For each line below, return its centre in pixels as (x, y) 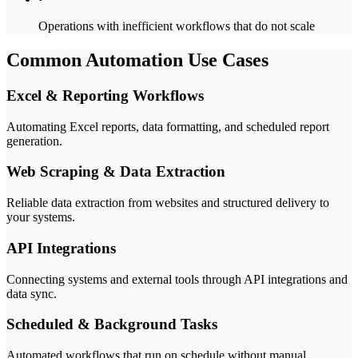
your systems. (41, 217)
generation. (34, 141)
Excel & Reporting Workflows (105, 95)
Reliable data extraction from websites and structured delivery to (168, 203)
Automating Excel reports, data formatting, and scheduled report (168, 126)
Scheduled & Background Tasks (112, 324)
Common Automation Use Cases (137, 60)
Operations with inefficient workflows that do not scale (177, 26)
